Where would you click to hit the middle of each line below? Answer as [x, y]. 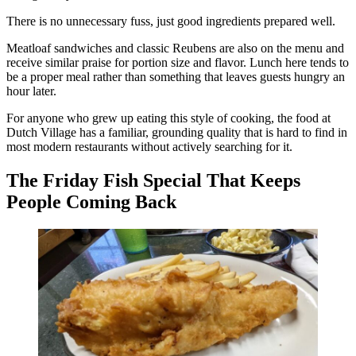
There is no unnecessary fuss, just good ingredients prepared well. [171, 21]
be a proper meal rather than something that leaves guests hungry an [176, 76]
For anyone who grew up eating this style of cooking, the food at [168, 118]
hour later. [31, 91]
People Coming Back [91, 201]
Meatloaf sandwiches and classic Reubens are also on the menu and [175, 48]
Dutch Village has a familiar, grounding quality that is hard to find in [177, 132]
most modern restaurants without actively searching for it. [149, 146]
